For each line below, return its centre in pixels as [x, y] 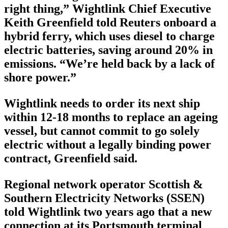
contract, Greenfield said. [71, 159]
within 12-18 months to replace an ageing [111, 117]
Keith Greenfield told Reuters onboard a [110, 23]
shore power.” [40, 78]
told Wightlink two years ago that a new [108, 212]
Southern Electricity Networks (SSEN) [104, 198]
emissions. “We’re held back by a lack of [109, 64]
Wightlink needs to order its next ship [102, 104]
